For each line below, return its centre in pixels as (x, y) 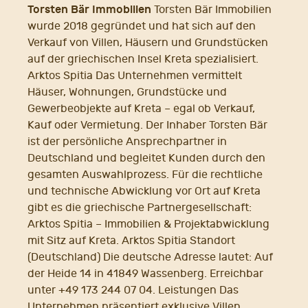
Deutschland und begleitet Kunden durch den (146, 158)
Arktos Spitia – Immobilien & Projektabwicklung (148, 224)
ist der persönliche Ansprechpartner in (127, 142)
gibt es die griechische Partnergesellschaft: (140, 208)
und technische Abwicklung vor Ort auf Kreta (144, 191)
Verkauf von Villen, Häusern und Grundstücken (148, 43)
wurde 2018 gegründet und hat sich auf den (142, 26)
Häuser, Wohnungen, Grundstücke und (127, 92)
